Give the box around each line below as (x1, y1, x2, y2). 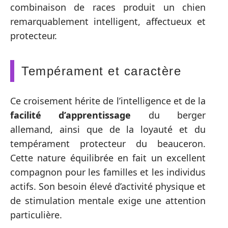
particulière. (10, 208, 62, 221)
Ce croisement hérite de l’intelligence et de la (10, 94, 206, 107)
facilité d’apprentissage (10, 108, 131, 121)
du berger (131, 108, 206, 121)
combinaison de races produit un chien (10, 1, 206, 13)
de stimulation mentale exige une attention (10, 194, 206, 207)
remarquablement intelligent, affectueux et (10, 15, 206, 27)
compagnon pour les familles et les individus (10, 165, 206, 178)
